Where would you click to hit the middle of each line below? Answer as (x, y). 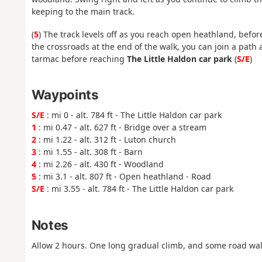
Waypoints (65, 95)
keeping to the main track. (83, 12)
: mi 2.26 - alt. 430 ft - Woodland (100, 164)
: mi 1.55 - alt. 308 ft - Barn (89, 152)
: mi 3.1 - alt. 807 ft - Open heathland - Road (123, 177)
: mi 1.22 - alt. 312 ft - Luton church (106, 140)
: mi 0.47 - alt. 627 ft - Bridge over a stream (121, 127)
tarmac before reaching (79, 58)
